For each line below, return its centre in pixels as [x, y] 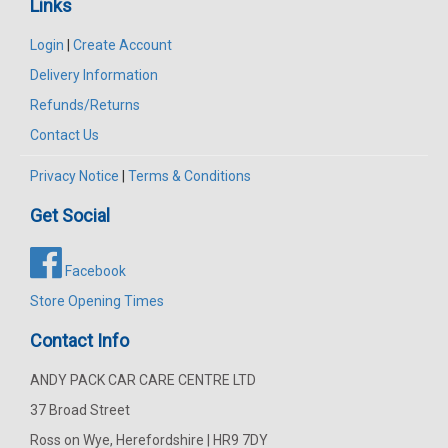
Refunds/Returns [85, 104]
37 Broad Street [80, 409]
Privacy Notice [74, 175]
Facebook [94, 270]
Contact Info [79, 340]
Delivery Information [94, 74]
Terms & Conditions [189, 175]
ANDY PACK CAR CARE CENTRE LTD [143, 379]
